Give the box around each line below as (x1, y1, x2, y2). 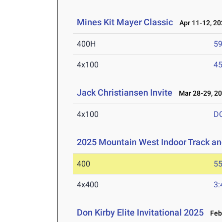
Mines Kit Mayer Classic (77, 17, 173, 28)
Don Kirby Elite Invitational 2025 (77, 207, 204, 218)
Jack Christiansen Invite (77, 87, 173, 98)
